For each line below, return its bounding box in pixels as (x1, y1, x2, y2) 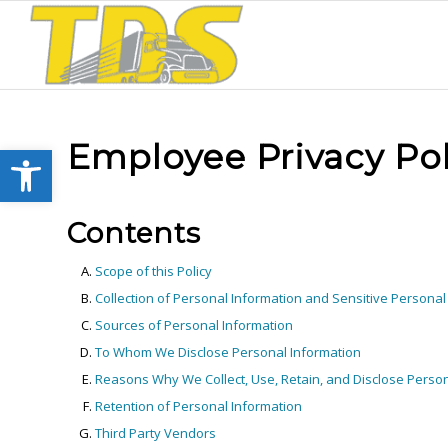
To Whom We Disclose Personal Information (95, 343, 361, 361)
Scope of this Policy (95, 262, 212, 280)
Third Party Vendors (95, 424, 216, 442)
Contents (67, 216, 201, 250)
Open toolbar (9, 137, 117, 180)
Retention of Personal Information (95, 397, 302, 415)
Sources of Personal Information (95, 316, 293, 334)
